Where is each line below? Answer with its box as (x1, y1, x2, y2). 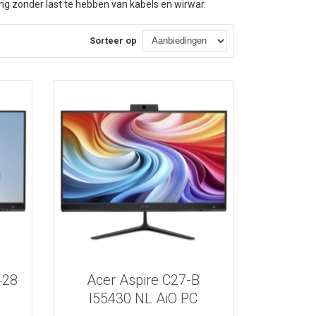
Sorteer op (89, 35, 137, 47)
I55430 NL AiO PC (89, 289, 198, 307)
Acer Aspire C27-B (87, 271, 200, 288)
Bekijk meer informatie (91, 157, 196, 171)
